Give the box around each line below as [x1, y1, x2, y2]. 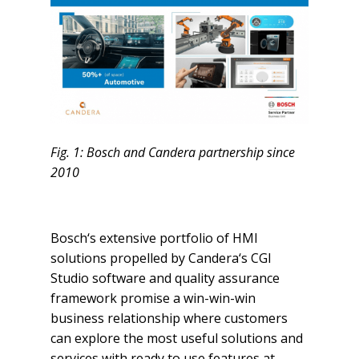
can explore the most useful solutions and [50, 329, 303, 348]
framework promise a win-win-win [50, 289, 256, 308]
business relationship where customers [50, 309, 288, 328]
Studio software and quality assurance [50, 269, 280, 288]
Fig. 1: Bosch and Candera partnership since [50, 143, 295, 162]
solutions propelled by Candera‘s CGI [50, 249, 272, 268]
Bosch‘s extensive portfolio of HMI [50, 229, 258, 248]
